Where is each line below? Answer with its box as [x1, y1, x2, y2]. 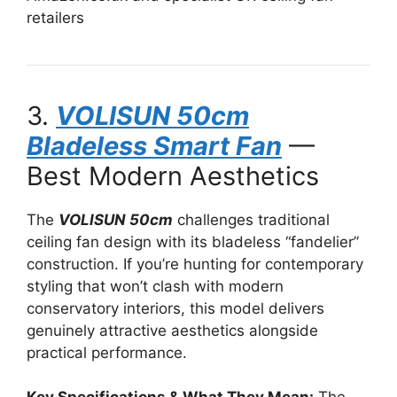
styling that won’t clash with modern [27, 276, 284, 295]
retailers [27, 8, 84, 27]
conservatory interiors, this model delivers [27, 299, 324, 317]
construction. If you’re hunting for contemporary [27, 254, 363, 273]
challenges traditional [173, 210, 330, 229]
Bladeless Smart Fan [27, 129, 282, 161]
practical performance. [27, 343, 187, 362]
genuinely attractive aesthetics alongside [27, 321, 318, 339]
